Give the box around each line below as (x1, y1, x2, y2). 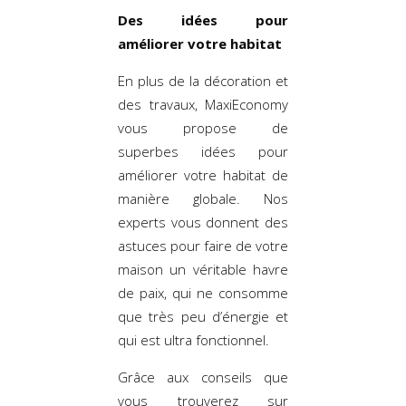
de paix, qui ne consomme (118, 283, 288, 302)
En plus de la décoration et (118, 71, 288, 90)
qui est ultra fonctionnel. (118, 330, 269, 349)
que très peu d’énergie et (118, 306, 288, 325)
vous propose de (118, 118, 288, 137)
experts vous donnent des (118, 212, 288, 231)
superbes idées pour (118, 141, 288, 160)
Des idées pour (118, 10, 288, 29)
